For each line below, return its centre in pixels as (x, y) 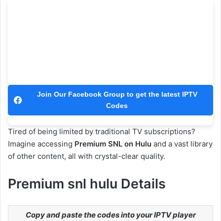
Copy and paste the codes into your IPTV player (110, 215)
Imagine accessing (41, 144)
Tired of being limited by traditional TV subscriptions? (102, 131)
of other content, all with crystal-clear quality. (87, 156)
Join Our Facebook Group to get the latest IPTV (117, 94)
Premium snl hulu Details (87, 184)
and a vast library (182, 144)
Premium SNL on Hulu (113, 144)
